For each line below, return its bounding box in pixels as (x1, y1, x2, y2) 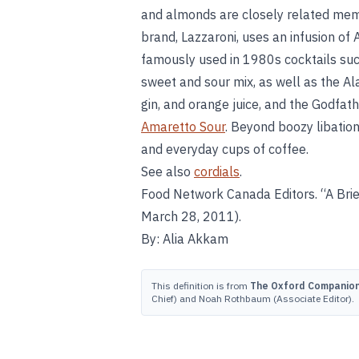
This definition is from (151, 280, 250, 292)
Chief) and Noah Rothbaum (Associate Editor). (151, 292, 354, 305)
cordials (194, 163, 240, 179)
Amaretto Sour (141, 119, 225, 135)
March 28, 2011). (141, 208, 241, 224)
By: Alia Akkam (141, 231, 228, 247)
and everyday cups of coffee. (141, 141, 309, 157)
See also (141, 163, 194, 179)
